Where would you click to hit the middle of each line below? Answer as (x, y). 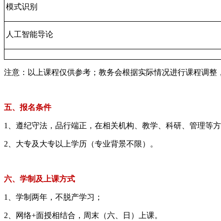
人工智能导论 (29, 34)
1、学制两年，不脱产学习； (53, 197)
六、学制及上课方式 (39, 179)
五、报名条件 (28, 107)
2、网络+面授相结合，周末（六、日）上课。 (83, 215)
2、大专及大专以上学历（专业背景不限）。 (81, 144)
